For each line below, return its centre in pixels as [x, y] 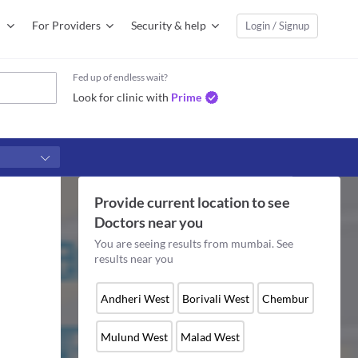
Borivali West [215, 298]
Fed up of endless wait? [120, 77]
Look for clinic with [121, 97]
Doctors [119, 222]
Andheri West [135, 298]
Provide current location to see [192, 202]
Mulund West [134, 336]
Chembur [285, 298]
